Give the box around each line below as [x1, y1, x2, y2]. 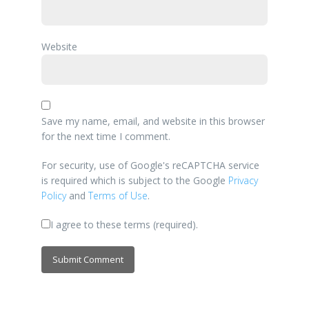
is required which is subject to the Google [41, 174, 228, 188]
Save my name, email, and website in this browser [41, 114, 265, 128]
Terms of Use [88, 189, 148, 203]
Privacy [228, 174, 258, 188]
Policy [41, 189, 66, 203]
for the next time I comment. [41, 130, 170, 143]
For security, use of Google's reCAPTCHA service [41, 159, 259, 172]
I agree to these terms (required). [50, 218, 198, 232]
